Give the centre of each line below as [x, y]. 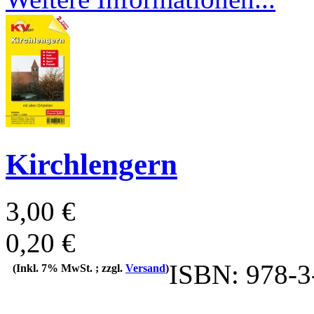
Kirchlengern [91, 165]
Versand [145, 268]
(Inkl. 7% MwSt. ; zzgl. [69, 268]
